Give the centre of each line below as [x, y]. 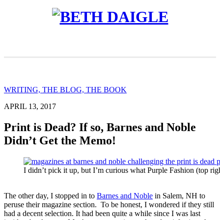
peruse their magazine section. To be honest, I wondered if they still [109, 204]
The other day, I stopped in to [50, 195]
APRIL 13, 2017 [30, 106]
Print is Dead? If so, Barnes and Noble [100, 127]
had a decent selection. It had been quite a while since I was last [102, 213]
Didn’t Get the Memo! [60, 140]
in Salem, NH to [179, 195]
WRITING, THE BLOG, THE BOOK [65, 89]
